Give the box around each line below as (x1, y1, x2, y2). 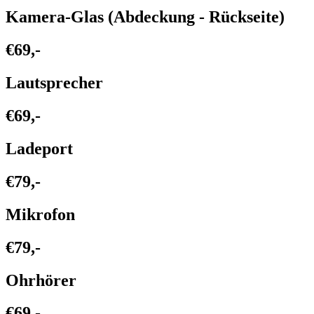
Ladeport (6, 139, 73, 158)
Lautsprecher (6, 74, 103, 93)
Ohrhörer (6, 271, 76, 289)
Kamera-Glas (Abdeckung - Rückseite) (6, 8, 285, 27)
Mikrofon (6, 205, 75, 224)
